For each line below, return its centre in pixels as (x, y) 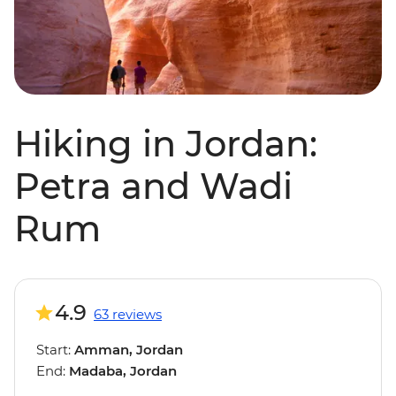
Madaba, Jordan (123, 371)
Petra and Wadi (153, 187)
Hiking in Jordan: (166, 144)
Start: (55, 350)
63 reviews (128, 315)
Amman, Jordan (129, 350)
